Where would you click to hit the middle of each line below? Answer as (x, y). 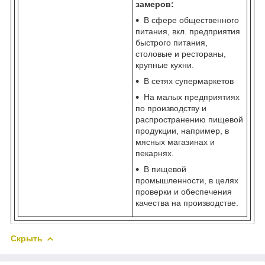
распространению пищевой (189, 119)
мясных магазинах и (175, 142)
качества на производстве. (187, 203)
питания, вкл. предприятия (188, 31)
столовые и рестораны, (181, 54)
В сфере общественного (191, 20)
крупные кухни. (165, 65)
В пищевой (165, 169)
